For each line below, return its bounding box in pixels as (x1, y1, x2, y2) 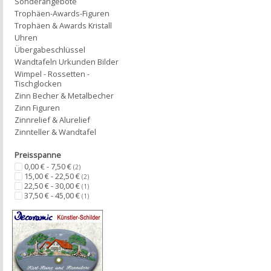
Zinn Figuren (15, 102, 60, 113)
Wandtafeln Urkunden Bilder (15, 56, 119, 67)
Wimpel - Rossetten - (15, 68, 90, 79)
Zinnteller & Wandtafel (15, 126, 96, 137)
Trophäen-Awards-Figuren (15, 8, 109, 19)
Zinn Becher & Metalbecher (15, 90, 114, 101)
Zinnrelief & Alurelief (15, 114, 90, 125)
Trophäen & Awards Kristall (15, 20, 112, 31)
